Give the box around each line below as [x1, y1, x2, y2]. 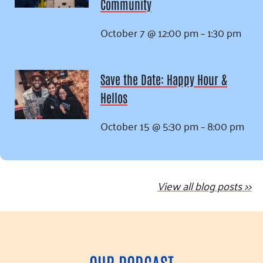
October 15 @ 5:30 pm [100, 116, 198, 136]
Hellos [100, 89, 127, 106]
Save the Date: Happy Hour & [100, 71, 227, 87]
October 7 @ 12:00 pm [100, 23, 198, 42]
